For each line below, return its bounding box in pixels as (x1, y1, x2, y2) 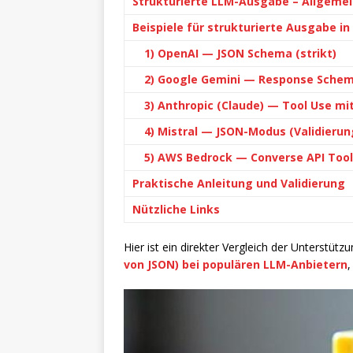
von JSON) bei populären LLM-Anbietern (124, 257, 347, 272)
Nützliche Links (132, 202, 220, 217)
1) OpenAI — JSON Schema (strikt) (144, 46, 336, 61)
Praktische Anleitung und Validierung (132, 176, 345, 191)
